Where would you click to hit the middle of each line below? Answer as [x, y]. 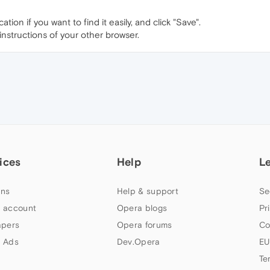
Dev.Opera [138, 242]
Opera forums [144, 225]
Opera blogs [142, 208]
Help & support [148, 191]
